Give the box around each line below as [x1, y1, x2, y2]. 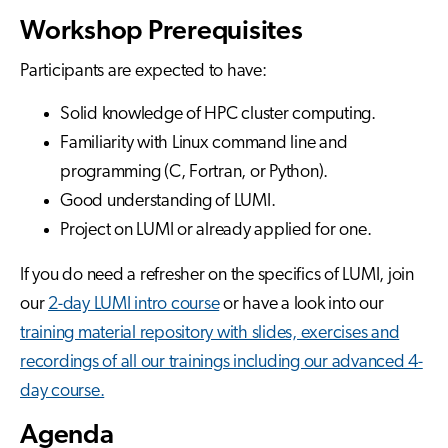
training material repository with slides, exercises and [20, 324, 400, 344]
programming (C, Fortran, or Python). [60, 163, 328, 183]
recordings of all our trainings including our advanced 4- [20, 353, 423, 373]
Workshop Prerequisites [20, 18, 303, 46]
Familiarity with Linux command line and [60, 134, 348, 154]
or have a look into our [219, 295, 384, 315]
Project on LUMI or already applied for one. [60, 221, 372, 241]
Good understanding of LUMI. [60, 192, 276, 212]
